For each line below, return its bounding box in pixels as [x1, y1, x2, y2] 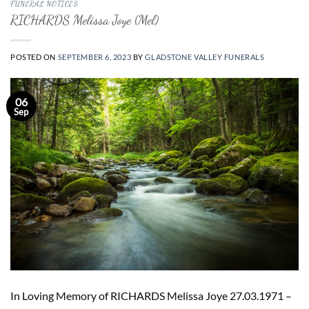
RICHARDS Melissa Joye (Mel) [10, 11, 159, 28]
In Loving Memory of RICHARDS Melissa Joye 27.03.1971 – [10, 288, 292, 302]
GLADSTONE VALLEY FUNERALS [145, 52, 265, 61]
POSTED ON [10, 52, 58, 61]
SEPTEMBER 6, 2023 [57, 52, 132, 61]
